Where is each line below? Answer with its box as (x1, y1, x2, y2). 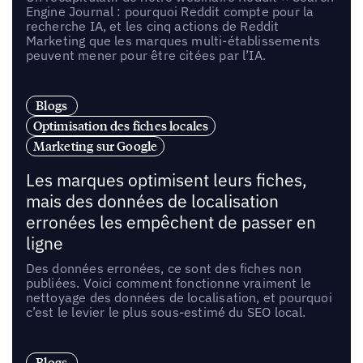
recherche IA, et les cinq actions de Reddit (25, 18, 280, 35)
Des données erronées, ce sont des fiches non (25, 260, 301, 277)
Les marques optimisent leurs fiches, (25, 169, 307, 192)
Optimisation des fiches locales (32, 117, 209, 135)
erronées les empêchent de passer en (25, 211, 316, 234)
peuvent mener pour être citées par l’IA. (25, 47, 266, 64)
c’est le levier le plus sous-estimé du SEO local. (25, 304, 306, 321)
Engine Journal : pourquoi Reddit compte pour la (25, 3, 314, 20)
